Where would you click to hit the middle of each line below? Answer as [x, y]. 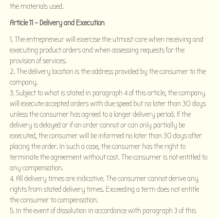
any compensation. [36, 168]
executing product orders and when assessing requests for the [97, 50]
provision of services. [38, 61]
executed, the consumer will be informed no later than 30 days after [106, 136]
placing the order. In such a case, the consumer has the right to [98, 146]
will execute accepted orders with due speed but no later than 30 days [108, 103]
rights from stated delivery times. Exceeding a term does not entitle [104, 189]
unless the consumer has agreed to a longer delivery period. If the [100, 114]
